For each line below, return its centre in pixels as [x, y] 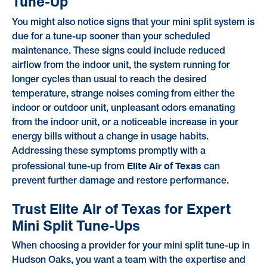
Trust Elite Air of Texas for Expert [121, 208]
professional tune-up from [69, 167]
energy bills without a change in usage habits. [110, 137]
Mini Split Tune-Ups [76, 225]
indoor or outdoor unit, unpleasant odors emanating [123, 108]
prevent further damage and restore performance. [120, 181]
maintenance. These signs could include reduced [118, 51]
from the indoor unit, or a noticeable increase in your [125, 122]
